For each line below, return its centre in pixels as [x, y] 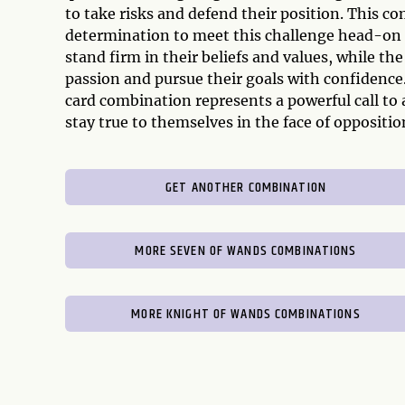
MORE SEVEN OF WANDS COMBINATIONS [246, 251]
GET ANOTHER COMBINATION [246, 188]
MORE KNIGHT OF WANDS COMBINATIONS [246, 314]
